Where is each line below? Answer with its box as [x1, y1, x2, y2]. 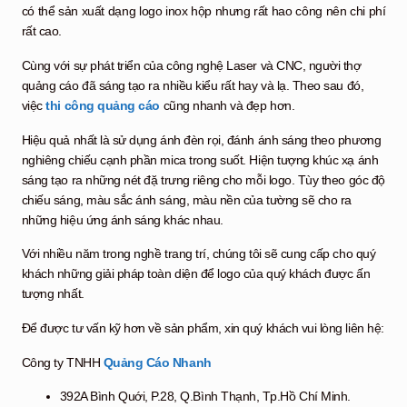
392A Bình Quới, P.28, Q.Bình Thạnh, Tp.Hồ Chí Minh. [59, 389, 351, 404]
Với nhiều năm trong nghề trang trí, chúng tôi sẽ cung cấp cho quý [21, 246, 376, 262]
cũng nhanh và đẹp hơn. [159, 98, 295, 114]
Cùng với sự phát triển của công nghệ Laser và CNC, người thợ [21, 58, 362, 74]
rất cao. [21, 24, 63, 39]
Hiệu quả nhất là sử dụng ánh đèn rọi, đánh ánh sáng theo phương [21, 132, 382, 147]
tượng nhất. [21, 286, 84, 302]
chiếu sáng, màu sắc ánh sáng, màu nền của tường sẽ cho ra [21, 192, 352, 207]
